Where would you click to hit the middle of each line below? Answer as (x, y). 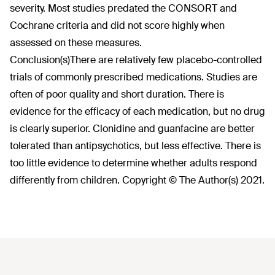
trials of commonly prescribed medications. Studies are (134, 77)
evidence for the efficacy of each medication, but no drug (137, 111)
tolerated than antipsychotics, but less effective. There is (135, 146)
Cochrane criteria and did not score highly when (117, 25)
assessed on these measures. (76, 43)
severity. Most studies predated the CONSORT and (123, 8)
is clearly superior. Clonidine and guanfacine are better (132, 129)
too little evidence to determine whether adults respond (134, 163)
